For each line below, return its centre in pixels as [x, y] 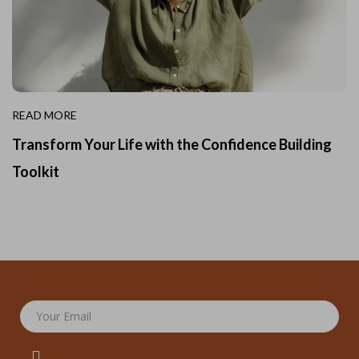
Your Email [64, 317]
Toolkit [36, 172]
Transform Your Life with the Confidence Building [172, 145]
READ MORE [44, 115]
